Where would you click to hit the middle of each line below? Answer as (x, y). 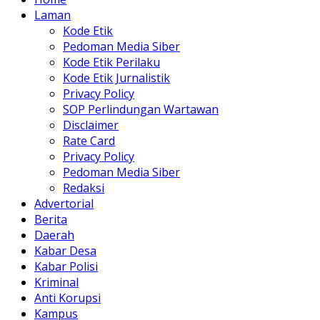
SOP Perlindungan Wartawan (141, 110)
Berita (51, 220)
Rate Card (89, 141)
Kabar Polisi (66, 267)
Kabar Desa (65, 251)
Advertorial (64, 204)
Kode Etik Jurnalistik (116, 78)
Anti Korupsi (67, 298)
